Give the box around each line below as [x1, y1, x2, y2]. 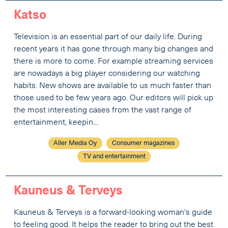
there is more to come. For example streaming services [14, 58, 214, 66]
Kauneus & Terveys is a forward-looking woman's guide [14, 208, 213, 217]
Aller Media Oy [53, 140, 97, 147]
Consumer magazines [111, 140, 175, 147]
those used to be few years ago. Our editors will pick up [14, 94, 214, 103]
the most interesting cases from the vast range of [14, 106, 192, 115]
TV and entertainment [82, 153, 146, 160]
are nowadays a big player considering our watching [14, 70, 201, 78]
